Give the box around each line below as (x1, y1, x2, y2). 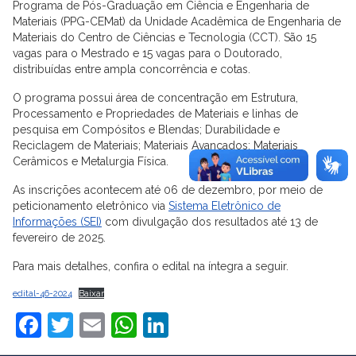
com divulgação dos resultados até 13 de (102, 215, 318, 228)
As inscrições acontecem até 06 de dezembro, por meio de (13, 183, 323, 196)
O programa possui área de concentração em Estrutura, (13, 91, 298, 104)
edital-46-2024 (13, 287, 72, 299)
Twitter (73, 309, 154, 339)
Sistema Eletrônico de (168, 199, 281, 212)
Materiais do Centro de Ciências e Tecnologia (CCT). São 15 (13, 30, 316, 44)
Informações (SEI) (13, 215, 102, 228)
